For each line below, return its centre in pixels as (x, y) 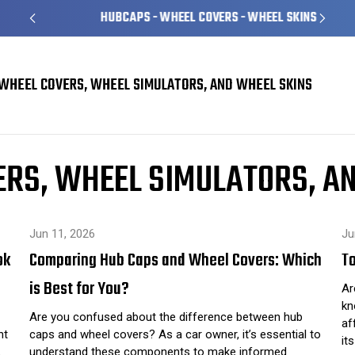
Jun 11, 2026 (62, 233)
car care (52, 129)
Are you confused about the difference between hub (166, 317)
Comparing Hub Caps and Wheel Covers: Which (175, 260)
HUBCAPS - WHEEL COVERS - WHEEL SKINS (177, 18)
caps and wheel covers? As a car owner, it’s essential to (175, 334)
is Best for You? (79, 289)
